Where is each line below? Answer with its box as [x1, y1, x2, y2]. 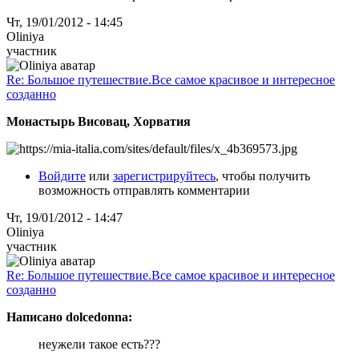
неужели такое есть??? [38, 337, 160, 351]
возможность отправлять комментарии [38, 183, 250, 197]
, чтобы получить [216, 168, 310, 183]
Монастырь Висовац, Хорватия [6, 114, 191, 128]
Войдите [38, 168, 86, 183]
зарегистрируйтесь [113, 168, 216, 183]
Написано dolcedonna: [6, 309, 132, 324]
